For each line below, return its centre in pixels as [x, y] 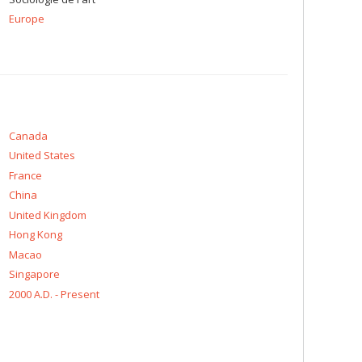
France [25, 175]
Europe [27, 19]
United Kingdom [48, 215]
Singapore [34, 274]
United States [42, 155]
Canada [28, 135]
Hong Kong [36, 234]
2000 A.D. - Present [54, 294]
